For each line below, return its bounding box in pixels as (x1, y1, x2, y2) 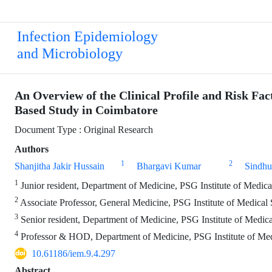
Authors (15, 143, 49, 155)
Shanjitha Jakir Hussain (15, 160, 104, 172)
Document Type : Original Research (15, 124, 153, 135)
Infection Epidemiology (17, 29, 158, 45)
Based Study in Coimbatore (15, 103, 158, 117)
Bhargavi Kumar (136, 160, 201, 172)
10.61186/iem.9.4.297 (32, 248, 115, 259)
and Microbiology (17, 46, 123, 62)
